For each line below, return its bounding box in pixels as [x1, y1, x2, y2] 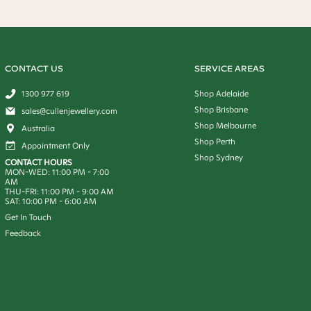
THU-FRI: [5, 186, 42, 197]
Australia [22, 123, 56, 134]
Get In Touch [5, 212, 52, 223]
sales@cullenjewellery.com [22, 106, 118, 117]
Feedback [5, 228, 42, 239]
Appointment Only [22, 140, 90, 151]
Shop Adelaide [194, 88, 249, 99]
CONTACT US [5, 63, 64, 74]
